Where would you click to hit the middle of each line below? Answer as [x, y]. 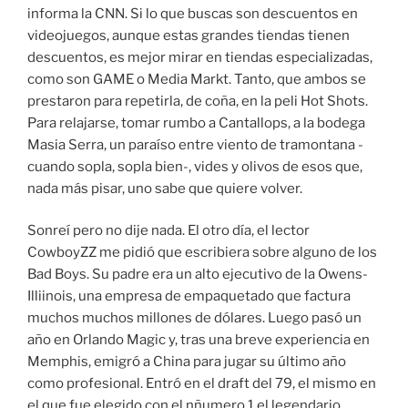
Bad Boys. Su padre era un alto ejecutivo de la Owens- [198, 275]
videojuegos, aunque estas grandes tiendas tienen [189, 35]
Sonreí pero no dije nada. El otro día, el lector [168, 231]
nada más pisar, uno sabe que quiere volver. [165, 188]
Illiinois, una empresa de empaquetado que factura [189, 296]
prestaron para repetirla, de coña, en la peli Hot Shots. [198, 101]
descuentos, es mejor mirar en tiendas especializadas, [200, 57]
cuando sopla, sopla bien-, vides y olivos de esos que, [195, 166]
